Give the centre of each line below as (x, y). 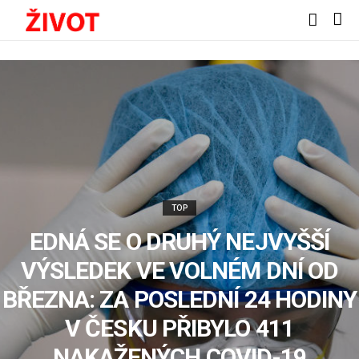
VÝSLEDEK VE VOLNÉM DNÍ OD (179, 270)
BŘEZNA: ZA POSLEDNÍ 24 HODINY (179, 299)
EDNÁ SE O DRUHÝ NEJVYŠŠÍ (179, 242)
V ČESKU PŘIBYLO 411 (179, 328)
